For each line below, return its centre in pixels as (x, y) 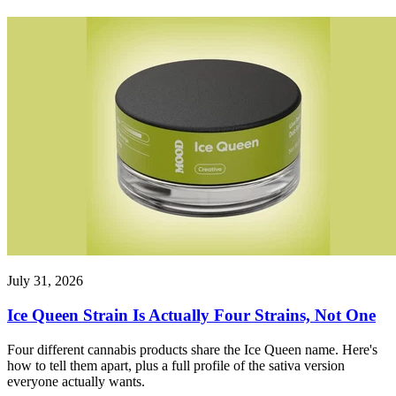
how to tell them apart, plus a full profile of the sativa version (176, 365)
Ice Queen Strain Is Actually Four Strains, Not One (191, 315)
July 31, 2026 (45, 281)
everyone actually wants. (76, 381)
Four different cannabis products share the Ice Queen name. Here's (192, 349)
